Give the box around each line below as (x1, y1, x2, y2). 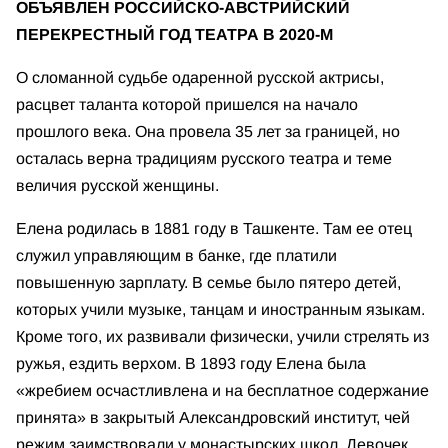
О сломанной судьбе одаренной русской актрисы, (16, 69, 384, 86)
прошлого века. (16, 123, 135, 140)
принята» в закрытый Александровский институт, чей (16, 409, 410, 426)
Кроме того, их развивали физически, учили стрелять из (16, 328, 429, 345)
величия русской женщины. (16, 177, 219, 194)
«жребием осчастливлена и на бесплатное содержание (16, 382, 429, 399)
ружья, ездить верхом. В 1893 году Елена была (16, 355, 366, 372)
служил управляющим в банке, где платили (16, 247, 337, 264)
